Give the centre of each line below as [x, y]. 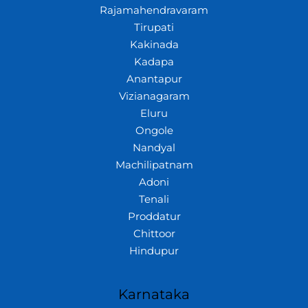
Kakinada [154, 44]
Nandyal [154, 147]
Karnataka [154, 295]
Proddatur [154, 216]
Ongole [154, 130]
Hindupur [154, 251]
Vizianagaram [154, 96]
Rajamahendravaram [154, 10]
